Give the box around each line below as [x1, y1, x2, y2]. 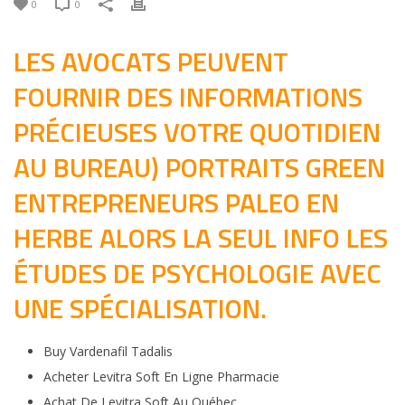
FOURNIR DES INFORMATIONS [14, 76, 363, 118]
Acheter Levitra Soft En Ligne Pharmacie [42, 368, 279, 385]
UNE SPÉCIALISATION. [14, 287, 267, 329]
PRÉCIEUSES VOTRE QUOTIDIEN [14, 111, 381, 153]
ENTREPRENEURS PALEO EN [14, 182, 339, 223]
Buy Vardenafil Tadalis [42, 343, 173, 360]
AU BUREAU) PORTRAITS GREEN [14, 146, 385, 188]
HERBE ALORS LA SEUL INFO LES [14, 217, 388, 259]
